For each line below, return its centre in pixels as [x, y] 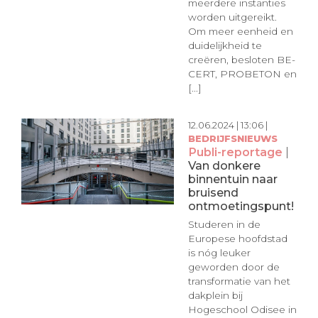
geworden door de [234, 267]
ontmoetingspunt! [241, 205]
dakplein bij [215, 296]
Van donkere [224, 165]
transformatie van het [239, 281]
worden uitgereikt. [232, 17]
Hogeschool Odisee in [242, 310]
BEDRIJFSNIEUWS [232, 138]
